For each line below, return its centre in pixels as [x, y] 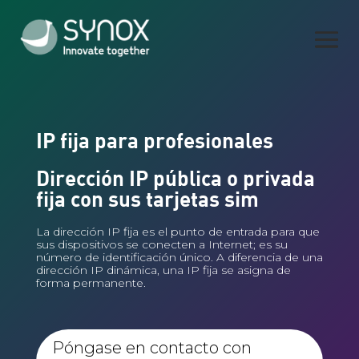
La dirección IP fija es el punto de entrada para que [177, 232]
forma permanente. [91, 283]
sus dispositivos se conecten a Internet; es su [161, 244]
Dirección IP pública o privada [175, 177]
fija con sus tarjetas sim [147, 198]
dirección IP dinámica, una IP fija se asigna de [163, 270]
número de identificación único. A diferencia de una [179, 257]
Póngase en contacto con [151, 348]
